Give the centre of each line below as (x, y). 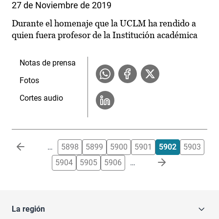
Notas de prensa (48, 63)
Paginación (31, 145)
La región (28, 209)
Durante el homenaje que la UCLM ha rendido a (104, 23)
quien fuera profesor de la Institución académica (105, 35)
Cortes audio (41, 98)
